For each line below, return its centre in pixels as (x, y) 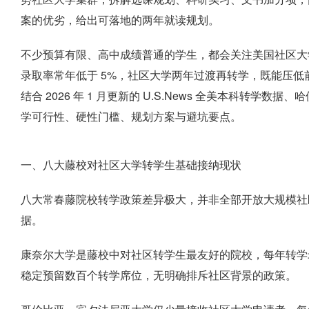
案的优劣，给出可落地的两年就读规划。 (120, 20)
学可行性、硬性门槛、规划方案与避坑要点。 (131, 116)
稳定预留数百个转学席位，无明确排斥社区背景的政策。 (159, 275)
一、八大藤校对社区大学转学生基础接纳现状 (131, 165)
